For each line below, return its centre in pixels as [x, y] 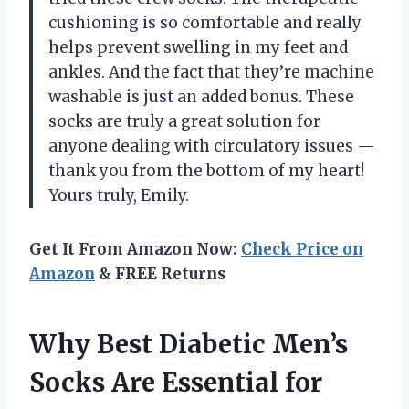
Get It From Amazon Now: [135, 249]
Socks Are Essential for [176, 382]
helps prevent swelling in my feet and [198, 47]
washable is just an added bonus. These [201, 96]
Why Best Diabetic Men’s [189, 344]
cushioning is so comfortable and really [205, 22]
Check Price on [302, 249]
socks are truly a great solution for [184, 121]
